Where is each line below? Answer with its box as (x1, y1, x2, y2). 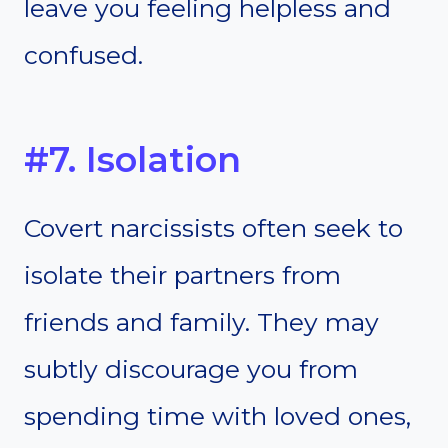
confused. (24, 40, 143, 71)
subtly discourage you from (24, 354, 358, 385)
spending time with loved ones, (24, 401, 411, 432)
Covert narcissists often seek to (24, 213, 403, 244)
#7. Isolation (24, 137, 241, 181)
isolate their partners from (24, 260, 341, 291)
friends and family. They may (24, 307, 379, 338)
